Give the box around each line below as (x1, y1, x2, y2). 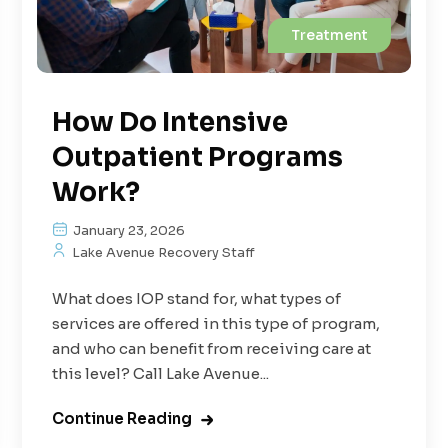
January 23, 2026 (70, 221, 186, 239)
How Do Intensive (52, 105, 289, 139)
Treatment (290, 25, 368, 44)
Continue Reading (52, 408, 193, 428)
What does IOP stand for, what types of (52, 288, 342, 308)
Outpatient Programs (52, 140, 344, 174)
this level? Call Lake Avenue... (52, 363, 270, 383)
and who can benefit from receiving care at (52, 338, 372, 358)
